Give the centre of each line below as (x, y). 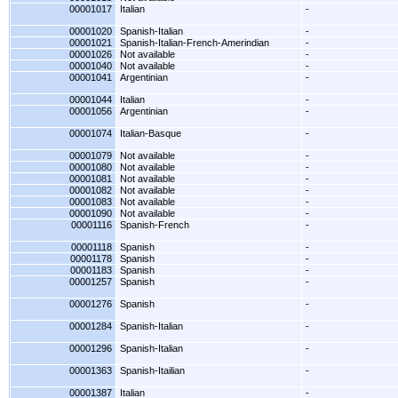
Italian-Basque (151, 133)
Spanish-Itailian (152, 370)
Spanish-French (155, 225)
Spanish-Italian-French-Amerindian (195, 43)
